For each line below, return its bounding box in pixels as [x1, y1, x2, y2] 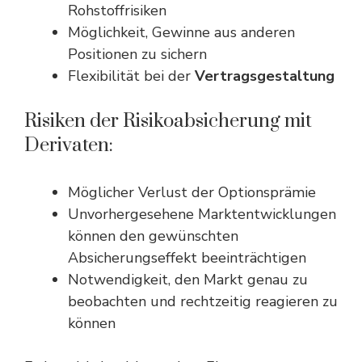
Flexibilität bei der [68, 66, 195, 86]
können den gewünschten [68, 226, 238, 246]
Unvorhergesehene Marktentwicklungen [68, 204, 336, 224]
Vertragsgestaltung [195, 66, 335, 86]
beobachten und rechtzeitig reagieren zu [68, 292, 338, 311]
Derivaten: [24, 133, 113, 158]
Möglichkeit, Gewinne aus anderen [68, 23, 295, 42]
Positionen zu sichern [68, 44, 207, 64]
